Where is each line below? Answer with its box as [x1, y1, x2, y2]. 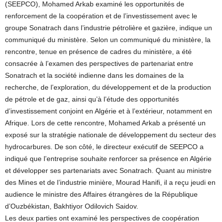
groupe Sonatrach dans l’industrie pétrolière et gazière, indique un [5, 24, 212, 32]
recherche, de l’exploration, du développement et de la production [5, 83, 211, 92]
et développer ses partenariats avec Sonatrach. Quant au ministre [5, 166, 212, 175]
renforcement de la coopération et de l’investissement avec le [5, 12, 197, 20]
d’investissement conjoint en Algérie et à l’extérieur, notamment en [5, 107, 212, 115]
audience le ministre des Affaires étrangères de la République [5, 190, 198, 199]
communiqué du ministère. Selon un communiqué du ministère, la [5, 36, 211, 44]
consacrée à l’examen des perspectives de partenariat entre [5, 59, 193, 68]
